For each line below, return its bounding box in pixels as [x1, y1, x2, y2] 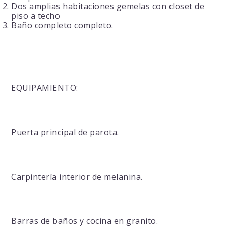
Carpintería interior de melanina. [11, 171, 143, 183]
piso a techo [11, 10, 61, 22]
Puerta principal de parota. [11, 127, 119, 138]
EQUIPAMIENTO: [11, 82, 78, 94]
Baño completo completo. [11, 20, 114, 31]
